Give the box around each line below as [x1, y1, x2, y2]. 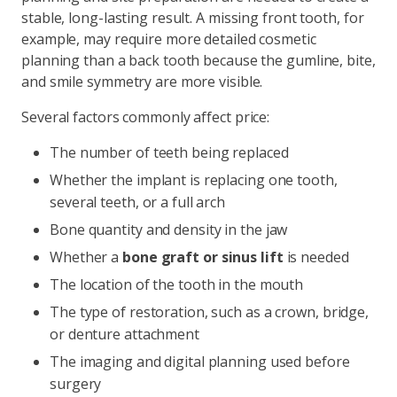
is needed [283, 247, 349, 267]
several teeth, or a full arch [50, 192, 226, 212]
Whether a [50, 247, 122, 267]
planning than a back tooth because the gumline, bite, [21, 51, 376, 70]
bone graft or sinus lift [122, 247, 284, 267]
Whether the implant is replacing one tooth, [50, 170, 338, 190]
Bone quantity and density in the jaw [50, 220, 288, 239]
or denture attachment [50, 324, 199, 344]
